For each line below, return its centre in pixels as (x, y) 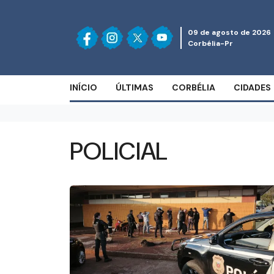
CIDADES (252, 87)
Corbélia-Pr (210, 43)
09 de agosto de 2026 (229, 32)
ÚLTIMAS (135, 87)
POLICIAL (119, 151)
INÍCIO (83, 87)
